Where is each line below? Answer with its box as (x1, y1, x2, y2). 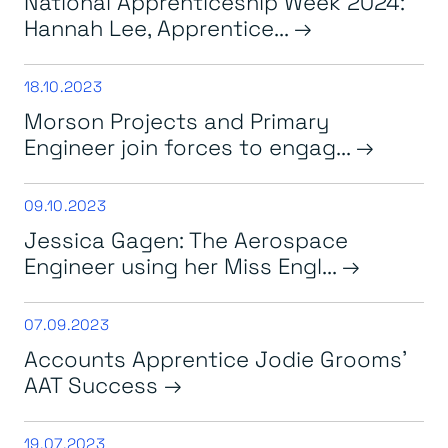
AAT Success (24, 369, 164, 399)
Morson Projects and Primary (24, 105, 329, 135)
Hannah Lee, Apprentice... (24, 12, 294, 42)
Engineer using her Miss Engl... (24, 250, 342, 280)
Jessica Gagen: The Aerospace (24, 224, 348, 254)
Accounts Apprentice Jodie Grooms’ (24, 343, 407, 373)
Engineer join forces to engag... (24, 131, 356, 161)
